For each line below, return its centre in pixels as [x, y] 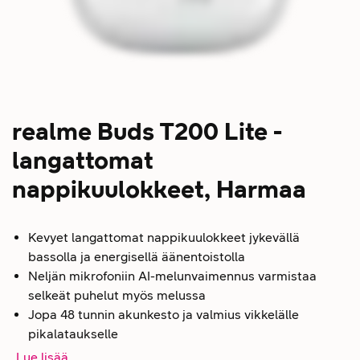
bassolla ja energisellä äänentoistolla [137, 256]
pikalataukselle [73, 333]
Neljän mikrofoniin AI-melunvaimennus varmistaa [172, 276]
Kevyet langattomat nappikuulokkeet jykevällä [164, 237]
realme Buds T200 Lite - [147, 131]
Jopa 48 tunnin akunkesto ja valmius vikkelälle [164, 314]
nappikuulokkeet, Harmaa [159, 189]
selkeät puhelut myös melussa [117, 295]
